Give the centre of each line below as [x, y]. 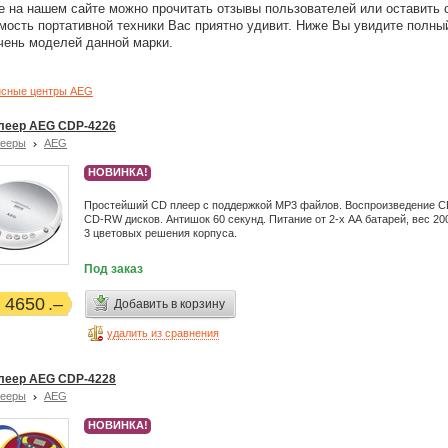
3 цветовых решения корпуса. [160, 233]
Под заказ [113, 269]
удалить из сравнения [163, 333]
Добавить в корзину [169, 304]
